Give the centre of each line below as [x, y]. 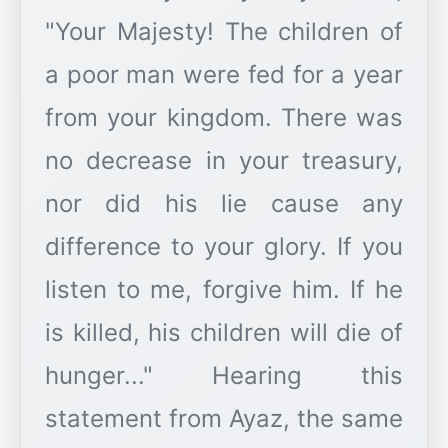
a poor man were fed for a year [224, 75]
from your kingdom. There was [224, 118]
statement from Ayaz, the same [224, 419]
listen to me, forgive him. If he [224, 290]
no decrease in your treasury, [224, 161]
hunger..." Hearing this [224, 376]
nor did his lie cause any [224, 204]
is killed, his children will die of [224, 333]
